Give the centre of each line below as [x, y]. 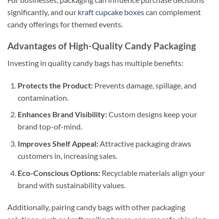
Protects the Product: [55, 85]
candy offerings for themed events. [65, 24]
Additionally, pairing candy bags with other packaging [96, 207]
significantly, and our [43, 12]
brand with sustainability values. [71, 185]
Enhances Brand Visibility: [62, 114]
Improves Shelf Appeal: [58, 143]
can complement [173, 12]
